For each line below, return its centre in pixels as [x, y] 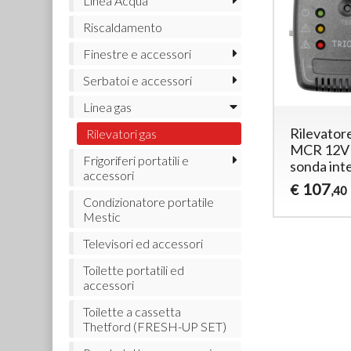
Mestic [101, 216]
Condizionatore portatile [148, 201]
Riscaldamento [122, 27]
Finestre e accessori [137, 53]
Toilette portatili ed [133, 270]
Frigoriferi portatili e [136, 160]
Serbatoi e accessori [137, 80]
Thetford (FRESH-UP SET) [154, 326]
